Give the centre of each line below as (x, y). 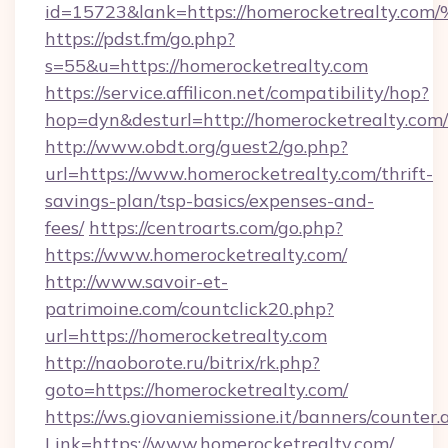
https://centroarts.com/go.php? (216, 227)
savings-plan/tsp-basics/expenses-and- (209, 200)
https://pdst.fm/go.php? (140, 38)
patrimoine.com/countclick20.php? (189, 308)
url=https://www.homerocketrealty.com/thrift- (239, 173)
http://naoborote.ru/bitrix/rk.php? (182, 362)
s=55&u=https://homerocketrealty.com (206, 65)
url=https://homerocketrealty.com (186, 335)
